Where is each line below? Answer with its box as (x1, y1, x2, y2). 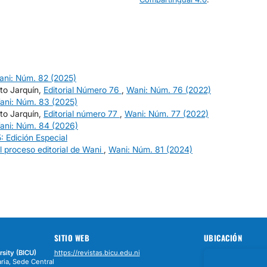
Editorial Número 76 (44, 84, 122, 95)
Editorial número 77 (44, 108, 120, 119)
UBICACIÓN (203, 231, 242, 244)
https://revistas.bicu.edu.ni (54, 248, 140, 257)
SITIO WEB (54, 231, 89, 244)
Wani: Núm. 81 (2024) (108, 144, 193, 154)
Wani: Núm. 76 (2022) (126, 84, 211, 95)
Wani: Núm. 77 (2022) (125, 108, 209, 119)
